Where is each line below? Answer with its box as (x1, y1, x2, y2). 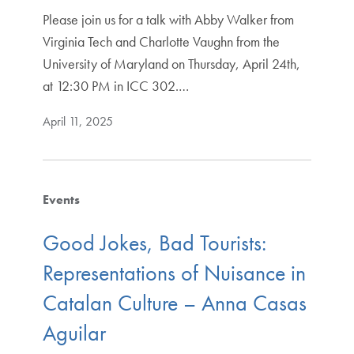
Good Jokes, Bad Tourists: (42, 229, 266, 258)
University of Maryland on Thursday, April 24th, (42, 54, 300, 73)
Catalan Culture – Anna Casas (42, 289, 307, 318)
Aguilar (42, 319, 106, 348)
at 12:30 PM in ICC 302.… (42, 76, 189, 95)
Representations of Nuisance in (42, 259, 306, 288)
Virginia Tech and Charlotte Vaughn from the (42, 32, 280, 51)
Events (42, 190, 80, 208)
